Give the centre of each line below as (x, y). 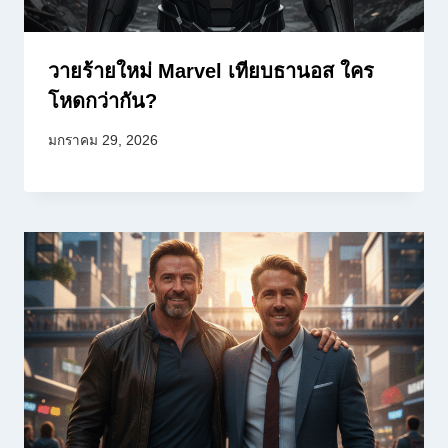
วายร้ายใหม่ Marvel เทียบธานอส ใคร (211, 71)
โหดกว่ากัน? (102, 101)
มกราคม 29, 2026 (103, 140)
